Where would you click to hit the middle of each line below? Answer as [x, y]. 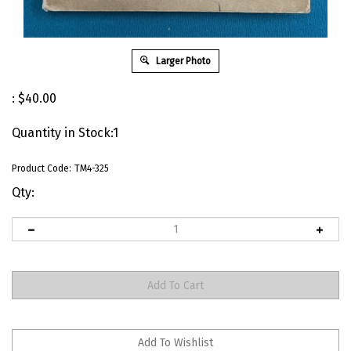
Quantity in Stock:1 [65, 133]
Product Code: [42, 169]
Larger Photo [182, 62]
